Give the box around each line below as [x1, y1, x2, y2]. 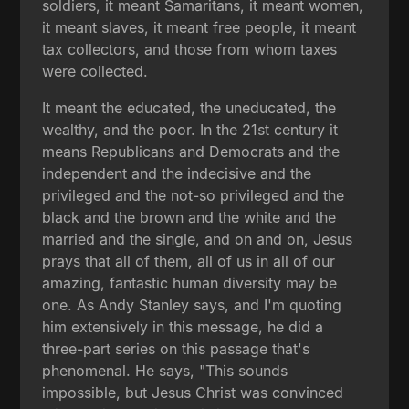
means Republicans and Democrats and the [42, 142, 341, 161]
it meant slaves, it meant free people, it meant [42, 17, 357, 37]
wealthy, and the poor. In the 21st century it [42, 120, 339, 139]
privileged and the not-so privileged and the [42, 185, 345, 204]
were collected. [42, 61, 149, 80]
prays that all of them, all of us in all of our [42, 251, 336, 270]
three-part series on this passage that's [42, 339, 310, 358]
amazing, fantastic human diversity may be [42, 273, 338, 292]
